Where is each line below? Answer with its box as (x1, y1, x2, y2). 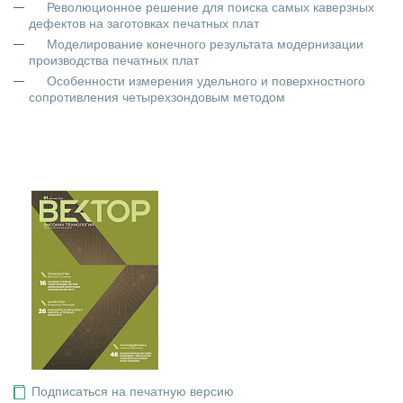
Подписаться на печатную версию (31, 384, 234, 399)
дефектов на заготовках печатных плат (29, 16, 259, 31)
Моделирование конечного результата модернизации (47, 37, 363, 51)
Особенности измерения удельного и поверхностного (47, 74, 365, 88)
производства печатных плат (29, 53, 199, 67)
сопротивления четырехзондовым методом (29, 90, 285, 104)
